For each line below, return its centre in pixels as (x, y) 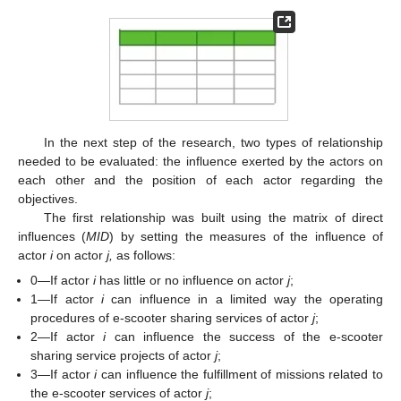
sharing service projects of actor (123, 356)
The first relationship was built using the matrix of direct (213, 218)
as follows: (144, 256)
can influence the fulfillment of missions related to (240, 375)
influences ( (52, 237)
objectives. (48, 199)
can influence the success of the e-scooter (245, 337)
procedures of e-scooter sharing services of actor (172, 318)
